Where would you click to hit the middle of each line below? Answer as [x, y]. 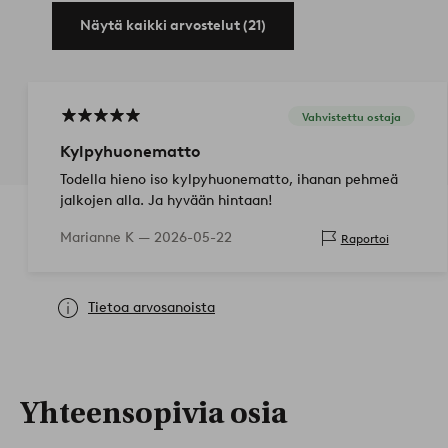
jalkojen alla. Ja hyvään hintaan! [166, 201]
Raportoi [364, 238]
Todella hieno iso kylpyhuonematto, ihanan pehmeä [229, 180]
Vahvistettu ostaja [351, 116]
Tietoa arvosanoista [151, 308]
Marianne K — [107, 238]
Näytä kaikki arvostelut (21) [173, 26]
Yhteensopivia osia [153, 414]
